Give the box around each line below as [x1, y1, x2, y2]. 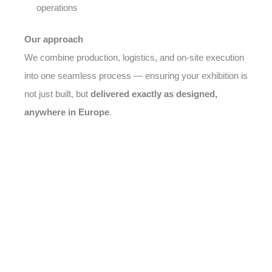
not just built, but [24, 89, 90, 99]
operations [36, 2, 78, 13]
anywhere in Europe [24, 107, 109, 117]
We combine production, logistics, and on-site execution [24, 52, 244, 63]
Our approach [24, 34, 83, 44]
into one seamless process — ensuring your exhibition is [24, 70, 248, 81]
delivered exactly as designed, [90, 89, 217, 99]
